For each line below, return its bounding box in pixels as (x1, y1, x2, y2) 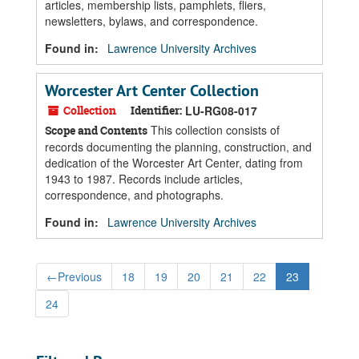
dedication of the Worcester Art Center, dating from (45, 155, 303, 171)
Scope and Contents (45, 123, 147, 138)
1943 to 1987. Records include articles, (45, 171, 243, 187)
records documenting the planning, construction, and (45, 139, 312, 155)
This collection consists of (147, 122, 280, 138)
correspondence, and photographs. (45, 187, 224, 203)
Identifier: (131, 103, 182, 118)
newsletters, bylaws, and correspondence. (45, 13, 258, 29)
